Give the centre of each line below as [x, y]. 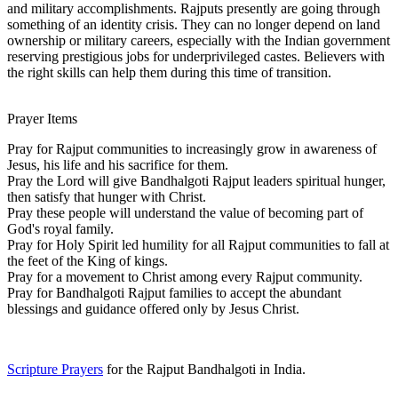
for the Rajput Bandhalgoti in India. [204, 369]
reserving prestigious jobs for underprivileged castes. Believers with [196, 56]
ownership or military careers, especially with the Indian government [199, 40]
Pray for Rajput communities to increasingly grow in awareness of [192, 148]
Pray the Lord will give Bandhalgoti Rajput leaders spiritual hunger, [196, 180]
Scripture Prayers [55, 369]
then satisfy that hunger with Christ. [107, 196]
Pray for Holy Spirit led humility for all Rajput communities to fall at [198, 244]
